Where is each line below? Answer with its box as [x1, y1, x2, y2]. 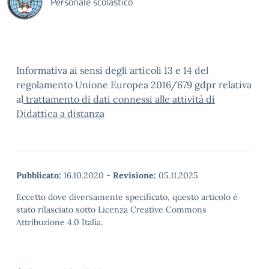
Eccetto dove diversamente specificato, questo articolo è [16, 192, 238, 202]
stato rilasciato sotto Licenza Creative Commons [16, 204, 207, 215]
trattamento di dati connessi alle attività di [23, 93, 215, 105]
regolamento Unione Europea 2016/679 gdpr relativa [16, 79, 252, 91]
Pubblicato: [16, 170, 61, 181]
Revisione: [113, 170, 156, 181]
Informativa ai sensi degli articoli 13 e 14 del [16, 64, 208, 76]
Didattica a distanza [16, 107, 104, 119]
